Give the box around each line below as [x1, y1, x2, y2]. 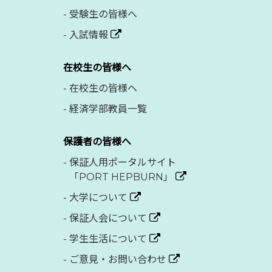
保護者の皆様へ [63, 135, 131, 148]
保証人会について [69, 212, 147, 224]
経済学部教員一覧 [69, 103, 147, 115]
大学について [69, 191, 127, 203]
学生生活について [69, 233, 147, 245]
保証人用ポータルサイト [69, 156, 176, 168]
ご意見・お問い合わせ [69, 253, 166, 265]
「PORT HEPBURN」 [69, 171, 173, 183]
